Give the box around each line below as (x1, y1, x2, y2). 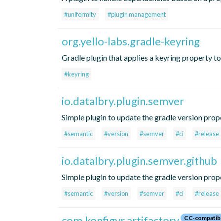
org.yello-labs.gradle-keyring (62, 35, 200, 48)
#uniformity (64, 10, 96, 19)
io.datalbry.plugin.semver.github (62, 154, 217, 168)
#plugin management (108, 10, 166, 19)
